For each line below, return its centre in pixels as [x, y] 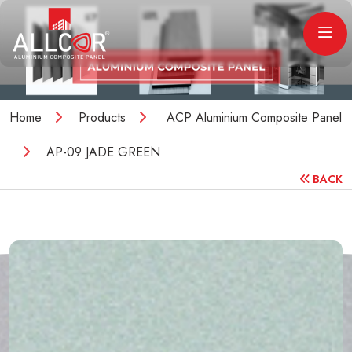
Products [102, 117]
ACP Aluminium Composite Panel [252, 117]
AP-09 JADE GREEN [103, 152]
